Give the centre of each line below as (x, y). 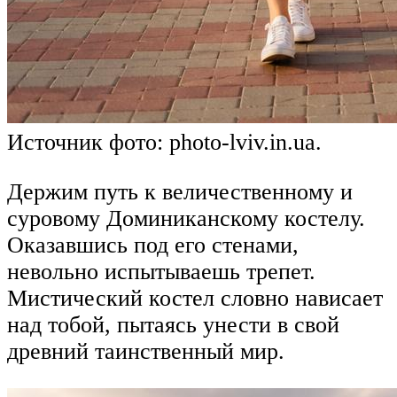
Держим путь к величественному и (180, 192)
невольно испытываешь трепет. (161, 272)
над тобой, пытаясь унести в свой (173, 325)
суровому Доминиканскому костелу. (186, 219)
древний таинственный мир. (146, 352)
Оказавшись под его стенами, (153, 245)
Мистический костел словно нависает (195, 299)
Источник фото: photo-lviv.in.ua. (164, 143)
